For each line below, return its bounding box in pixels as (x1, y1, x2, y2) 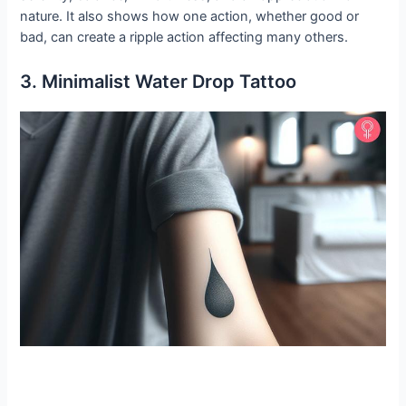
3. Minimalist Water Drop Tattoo (20, 70, 297, 92)
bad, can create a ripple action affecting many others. (20, 29, 349, 46)
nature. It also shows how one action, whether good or (20, 8, 360, 25)
